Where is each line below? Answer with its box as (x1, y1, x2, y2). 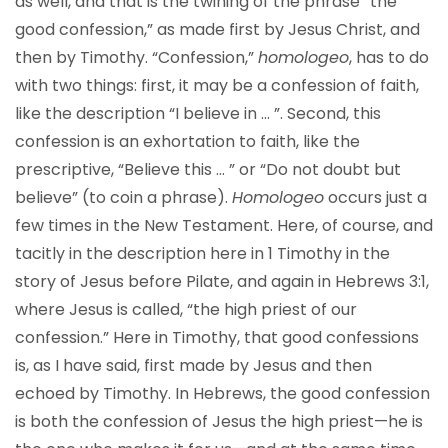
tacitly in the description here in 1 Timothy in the (15, 242, 390, 265)
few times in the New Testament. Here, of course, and (15, 214, 433, 237)
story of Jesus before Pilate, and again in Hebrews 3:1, (15, 270, 429, 293)
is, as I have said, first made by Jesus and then (15, 354, 372, 377)
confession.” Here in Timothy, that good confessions (15, 326, 419, 349)
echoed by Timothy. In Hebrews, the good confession (15, 382, 430, 405)
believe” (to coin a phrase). (15, 186, 232, 209)
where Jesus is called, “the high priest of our (15, 298, 357, 321)
